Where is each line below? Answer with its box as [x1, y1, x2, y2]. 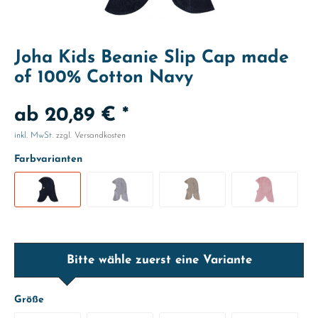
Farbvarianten [14, 154, 82, 165]
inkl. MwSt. [14, 131, 56, 140]
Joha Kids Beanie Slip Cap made [14, 49, 289, 67]
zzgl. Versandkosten [56, 131, 126, 140]
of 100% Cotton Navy [14, 69, 193, 87]
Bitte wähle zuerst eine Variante [66, 254, 252, 266]
